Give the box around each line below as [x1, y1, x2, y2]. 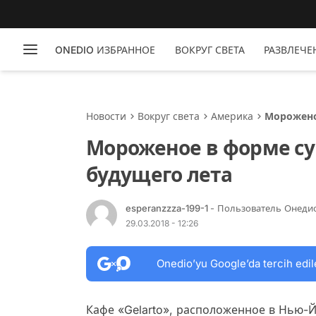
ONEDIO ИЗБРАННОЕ [54, 43, 155, 56]
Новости [86, 110, 126, 122]
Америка [211, 110, 253, 122]
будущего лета [86, 163, 232, 187]
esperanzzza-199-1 [126, 202, 210, 214]
